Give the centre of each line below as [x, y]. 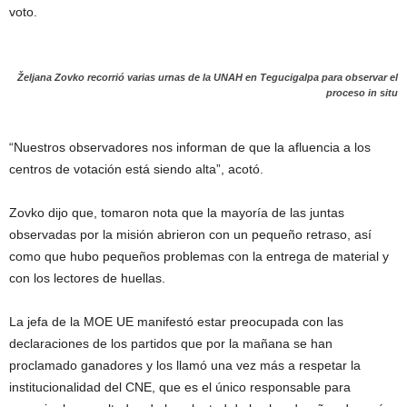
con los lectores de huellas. [87, 278]
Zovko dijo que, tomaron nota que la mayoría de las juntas [177, 213]
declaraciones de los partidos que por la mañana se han [171, 343]
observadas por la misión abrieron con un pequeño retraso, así [190, 234]
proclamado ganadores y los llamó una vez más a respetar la [185, 365]
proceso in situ [362, 93]
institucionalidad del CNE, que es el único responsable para [180, 387]
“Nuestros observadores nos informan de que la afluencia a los [190, 147]
